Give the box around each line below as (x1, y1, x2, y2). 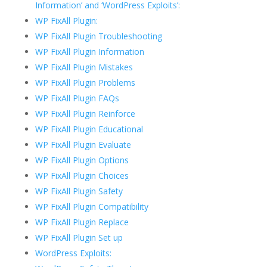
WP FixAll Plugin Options (35, 154, 129, 166)
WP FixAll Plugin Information (35, 46, 144, 58)
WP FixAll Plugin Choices (35, 170, 129, 182)
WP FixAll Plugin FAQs (35, 92, 119, 104)
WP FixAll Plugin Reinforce (35, 108, 135, 120)
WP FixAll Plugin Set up (35, 232, 123, 244)
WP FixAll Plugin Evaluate (35, 139, 131, 151)
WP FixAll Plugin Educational (35, 123, 143, 135)
